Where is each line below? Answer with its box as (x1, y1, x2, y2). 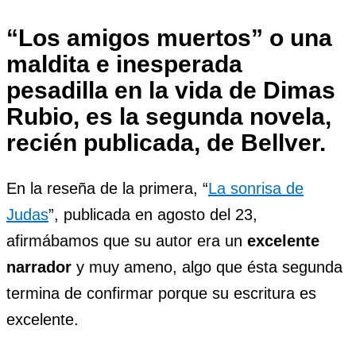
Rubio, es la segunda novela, (6, 103, 331, 130)
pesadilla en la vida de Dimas (6, 76, 335, 103)
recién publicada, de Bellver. (6, 129, 326, 156)
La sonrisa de (208, 179, 304, 197)
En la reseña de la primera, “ (6, 179, 208, 197)
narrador (6, 257, 72, 276)
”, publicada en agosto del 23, (48, 205, 257, 223)
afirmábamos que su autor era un (6, 231, 247, 250)
